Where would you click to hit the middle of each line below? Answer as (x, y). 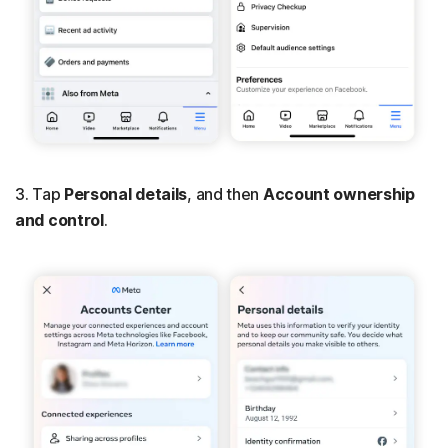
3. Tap (39, 194)
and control (59, 220)
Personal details (125, 194)
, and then (225, 194)
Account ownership (338, 194)
